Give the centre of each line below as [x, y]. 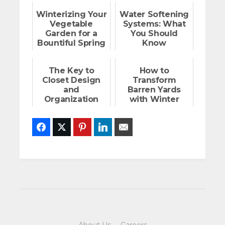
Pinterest [106, 127]
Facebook [66, 127]
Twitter [82, 127]
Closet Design [71, 80]
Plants [154, 109]
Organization [71, 99]
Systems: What [154, 24]
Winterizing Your [71, 15]
